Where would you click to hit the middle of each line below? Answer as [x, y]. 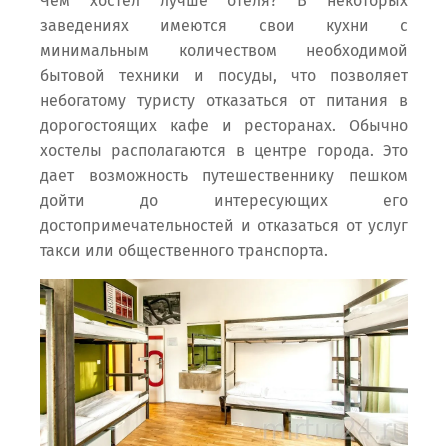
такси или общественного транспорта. [184, 251]
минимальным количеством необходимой [224, 51]
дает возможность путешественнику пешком [224, 176]
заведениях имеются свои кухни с [224, 26]
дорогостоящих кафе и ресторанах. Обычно [224, 126]
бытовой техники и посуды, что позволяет [224, 76]
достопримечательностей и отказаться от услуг [224, 226]
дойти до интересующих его [224, 201]
